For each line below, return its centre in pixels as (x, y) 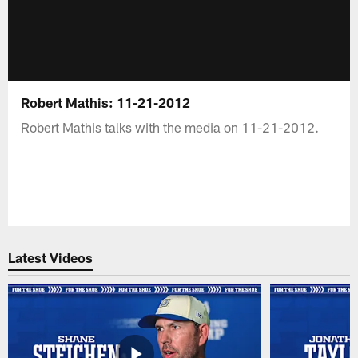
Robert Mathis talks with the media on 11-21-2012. (170, 127)
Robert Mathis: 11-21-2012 (106, 102)
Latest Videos (51, 258)
